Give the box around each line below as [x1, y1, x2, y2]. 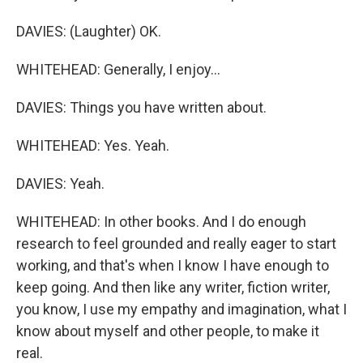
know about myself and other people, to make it [16, 322, 319, 340]
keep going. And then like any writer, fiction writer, [16, 279, 330, 296]
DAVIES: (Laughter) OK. [16, 23, 161, 40]
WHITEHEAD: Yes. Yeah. [16, 137, 169, 154]
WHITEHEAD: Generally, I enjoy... [16, 61, 220, 78]
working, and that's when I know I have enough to [16, 257, 329, 274]
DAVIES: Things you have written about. [16, 99, 267, 116]
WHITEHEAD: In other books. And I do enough [16, 213, 306, 230]
